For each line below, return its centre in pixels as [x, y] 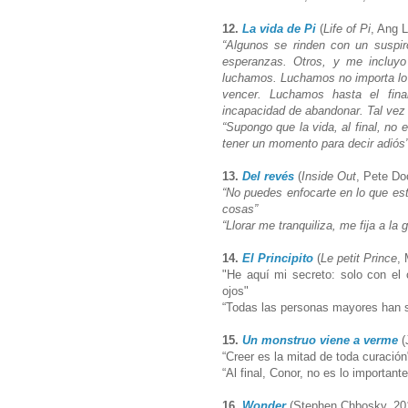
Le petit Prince [359, 258]
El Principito [278, 258]
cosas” [240, 209]
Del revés [268, 176]
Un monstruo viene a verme [320, 340]
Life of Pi [347, 28]
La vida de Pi [279, 28]
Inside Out [329, 176]
